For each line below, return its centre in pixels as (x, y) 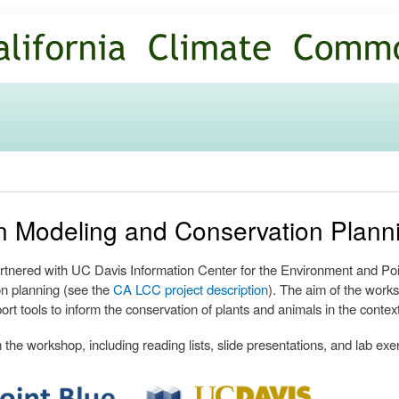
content (162, 49)
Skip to (161, 10)
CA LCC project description (191, 289)
